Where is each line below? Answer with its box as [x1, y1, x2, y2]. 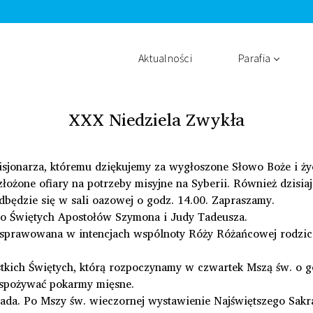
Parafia [238, 51, 271, 65]
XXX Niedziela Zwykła [68, 105, 245, 133]
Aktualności [138, 51, 193, 65]
